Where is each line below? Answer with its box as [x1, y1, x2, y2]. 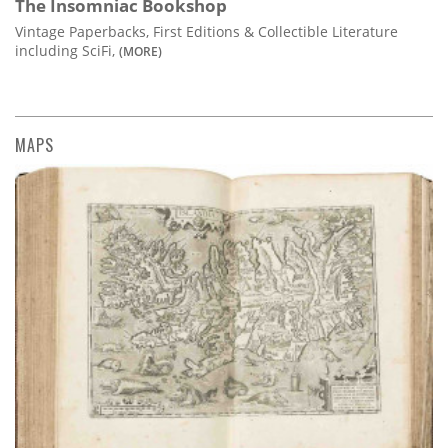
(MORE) [119, 43, 162, 60]
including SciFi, [15, 41, 119, 61]
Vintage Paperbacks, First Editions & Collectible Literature [15, 22, 398, 42]
